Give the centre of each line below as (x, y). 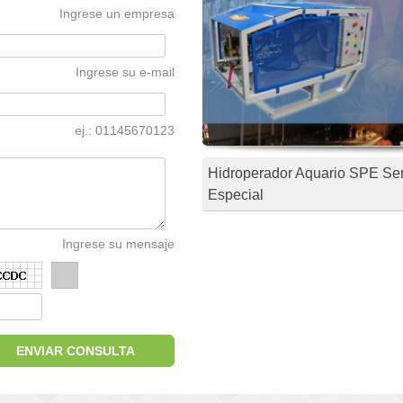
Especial (236, 195)
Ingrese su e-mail (125, 72)
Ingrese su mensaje (118, 244)
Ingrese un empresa (117, 13)
